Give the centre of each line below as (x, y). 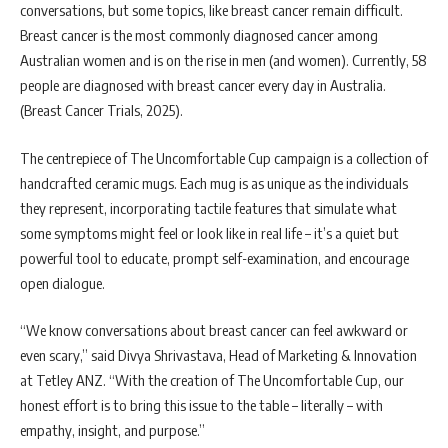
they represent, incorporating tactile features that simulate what (208, 207)
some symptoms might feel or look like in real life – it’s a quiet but (209, 232)
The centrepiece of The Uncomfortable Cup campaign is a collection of (224, 157)
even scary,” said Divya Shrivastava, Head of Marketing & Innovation (218, 355)
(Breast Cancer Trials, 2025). (101, 110)
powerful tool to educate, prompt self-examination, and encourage (214, 257)
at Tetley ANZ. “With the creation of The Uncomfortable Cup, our (212, 380)
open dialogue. (62, 282)
